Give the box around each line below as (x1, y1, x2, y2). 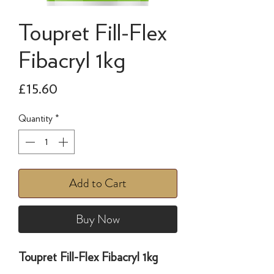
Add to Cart (69, 174, 127, 192)
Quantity (18, 112, 53, 124)
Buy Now (76, 210, 120, 228)
